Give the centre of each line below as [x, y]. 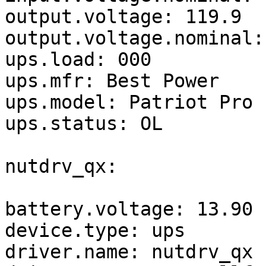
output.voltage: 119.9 [123, 17]
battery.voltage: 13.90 [129, 209]
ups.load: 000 [78, 60]
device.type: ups [95, 231]
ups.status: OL [84, 124]
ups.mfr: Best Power [112, 81]
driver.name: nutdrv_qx [129, 252]
